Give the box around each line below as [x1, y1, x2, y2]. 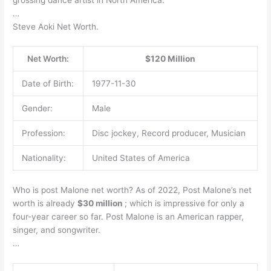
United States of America [91, 153, 190, 163]
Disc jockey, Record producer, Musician [91, 128, 246, 139]
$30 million [77, 198, 125, 208]
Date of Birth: [21, 79, 74, 89]
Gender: [21, 103, 53, 114]
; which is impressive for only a [125, 198, 245, 208]
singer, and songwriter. [13, 224, 101, 235]
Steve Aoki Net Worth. [13, 21, 99, 31]
